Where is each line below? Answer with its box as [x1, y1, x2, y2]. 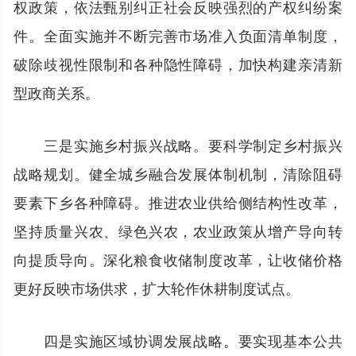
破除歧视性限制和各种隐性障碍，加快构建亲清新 [14, 52, 342, 74]
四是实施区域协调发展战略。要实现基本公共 [14, 329, 342, 350]
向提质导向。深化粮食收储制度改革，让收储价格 [14, 248, 342, 269]
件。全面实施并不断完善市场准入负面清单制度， [14, 24, 342, 45]
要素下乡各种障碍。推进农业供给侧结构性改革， [14, 191, 342, 212]
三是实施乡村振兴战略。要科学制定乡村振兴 [14, 133, 342, 155]
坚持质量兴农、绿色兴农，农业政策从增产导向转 [14, 219, 342, 241]
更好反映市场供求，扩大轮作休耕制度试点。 [14, 277, 300, 298]
